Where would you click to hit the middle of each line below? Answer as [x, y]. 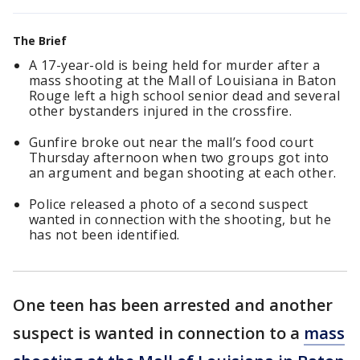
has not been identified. [104, 235]
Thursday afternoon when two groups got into [179, 157]
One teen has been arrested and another [173, 305]
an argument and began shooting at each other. [185, 173]
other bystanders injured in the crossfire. [162, 111]
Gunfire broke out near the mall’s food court [172, 142]
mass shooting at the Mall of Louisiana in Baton [183, 80]
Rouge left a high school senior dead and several [185, 96]
